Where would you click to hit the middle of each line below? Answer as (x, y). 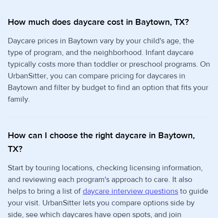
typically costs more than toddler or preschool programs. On (109, 64)
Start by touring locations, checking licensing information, (105, 168)
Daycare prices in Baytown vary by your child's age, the (101, 41)
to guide (193, 191)
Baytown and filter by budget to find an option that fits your (108, 87)
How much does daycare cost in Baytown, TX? (98, 22)
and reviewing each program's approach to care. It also (100, 179)
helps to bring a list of (45, 191)
